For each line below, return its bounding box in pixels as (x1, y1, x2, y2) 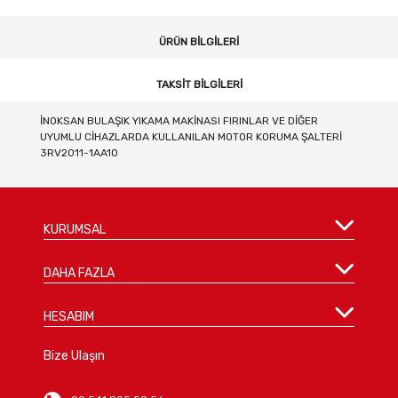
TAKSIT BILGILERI (155, 78, 243, 91)
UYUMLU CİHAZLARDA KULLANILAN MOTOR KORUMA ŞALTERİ (39, 131, 342, 144)
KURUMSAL (44, 221, 107, 237)
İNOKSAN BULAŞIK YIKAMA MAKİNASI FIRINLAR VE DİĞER (39, 115, 318, 128)
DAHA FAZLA (44, 265, 115, 281)
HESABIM (44, 308, 95, 324)
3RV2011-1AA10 (39, 147, 118, 160)
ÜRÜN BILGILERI (159, 36, 239, 48)
